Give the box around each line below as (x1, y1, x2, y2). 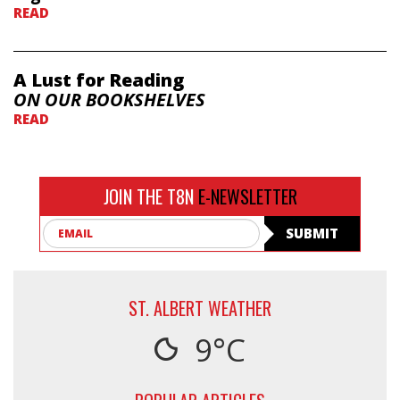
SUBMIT (285, 223, 338, 242)
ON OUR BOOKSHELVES (13, 87, 205, 112)
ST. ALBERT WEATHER (129, 295, 271, 322)
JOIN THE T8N (103, 182, 198, 210)
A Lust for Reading (13, 67, 184, 92)
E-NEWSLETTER (197, 182, 297, 210)
